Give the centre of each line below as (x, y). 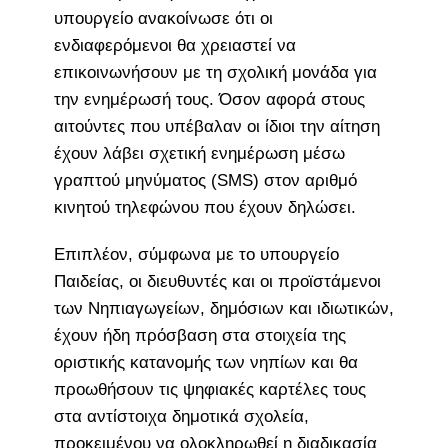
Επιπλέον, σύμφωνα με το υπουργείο (196, 254)
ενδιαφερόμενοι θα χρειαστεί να (174, 45)
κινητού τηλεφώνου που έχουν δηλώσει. (204, 207)
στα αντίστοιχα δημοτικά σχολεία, (181, 416)
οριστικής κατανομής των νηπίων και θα (205, 362)
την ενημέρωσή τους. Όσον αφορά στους (209, 99)
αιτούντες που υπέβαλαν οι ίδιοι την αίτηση (216, 126)
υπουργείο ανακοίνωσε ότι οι (163, 18)
